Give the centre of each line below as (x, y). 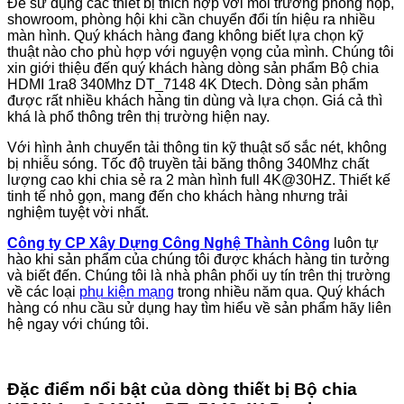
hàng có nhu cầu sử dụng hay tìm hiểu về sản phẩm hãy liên (199, 308)
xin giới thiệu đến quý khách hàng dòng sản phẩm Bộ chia (193, 68)
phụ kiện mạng (127, 291)
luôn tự (356, 243)
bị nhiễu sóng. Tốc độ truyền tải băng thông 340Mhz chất (188, 163)
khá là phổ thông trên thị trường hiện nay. (138, 116)
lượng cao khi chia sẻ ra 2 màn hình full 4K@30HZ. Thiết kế (199, 179)
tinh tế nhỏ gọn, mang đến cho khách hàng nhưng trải (178, 196)
